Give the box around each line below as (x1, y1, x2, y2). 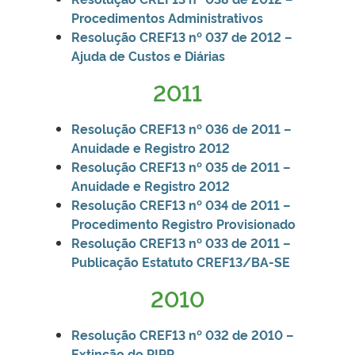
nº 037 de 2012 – (189, 27, 292, 45)
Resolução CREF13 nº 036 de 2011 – (71, 119, 292, 137)
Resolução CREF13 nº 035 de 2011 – (71, 157, 291, 175)
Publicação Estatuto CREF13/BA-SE (71, 252, 290, 270)
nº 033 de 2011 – (189, 233, 291, 251)
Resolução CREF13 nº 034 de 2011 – (71, 195, 291, 213)
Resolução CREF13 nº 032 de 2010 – (71, 325, 294, 343)
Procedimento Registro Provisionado (71, 214, 296, 232)
